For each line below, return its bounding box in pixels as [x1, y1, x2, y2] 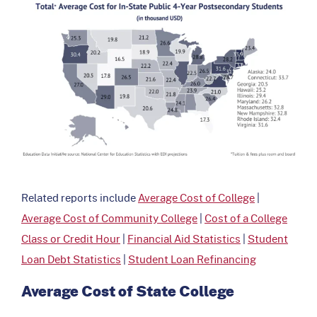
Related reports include [21, 189, 138, 205]
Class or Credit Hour [21, 230, 120, 246]
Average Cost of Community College [21, 209, 197, 226]
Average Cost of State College [21, 279, 234, 302]
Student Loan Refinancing [128, 250, 256, 267]
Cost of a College [204, 209, 287, 226]
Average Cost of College [138, 189, 255, 205]
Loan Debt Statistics [21, 250, 121, 267]
